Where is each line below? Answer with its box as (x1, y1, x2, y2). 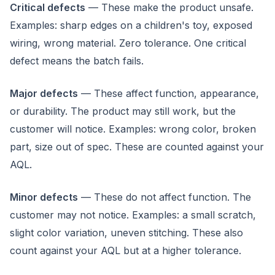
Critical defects (10, 1, 85, 14)
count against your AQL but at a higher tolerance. (10, 244, 241, 257)
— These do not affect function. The (78, 191, 251, 203)
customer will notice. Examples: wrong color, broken (10, 123, 256, 135)
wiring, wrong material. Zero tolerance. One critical (10, 37, 246, 49)
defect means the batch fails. (10, 55, 144, 67)
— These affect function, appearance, (78, 87, 259, 99)
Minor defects (10, 191, 78, 203)
